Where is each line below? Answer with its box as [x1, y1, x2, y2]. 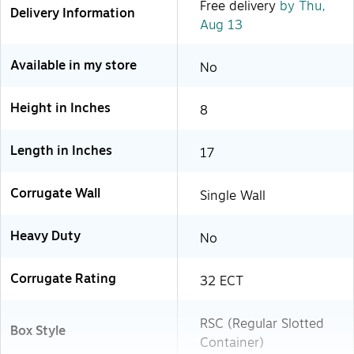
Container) [200, 333, 264, 352]
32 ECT [200, 271, 243, 291]
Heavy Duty [10, 226, 81, 246]
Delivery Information [10, 3, 135, 23]
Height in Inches [10, 98, 111, 118]
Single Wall [200, 186, 265, 205]
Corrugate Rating [10, 269, 116, 288]
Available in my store [10, 55, 137, 75]
